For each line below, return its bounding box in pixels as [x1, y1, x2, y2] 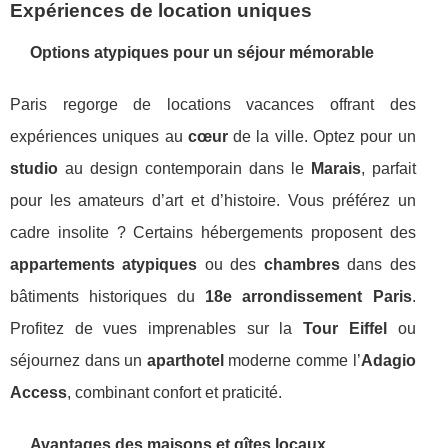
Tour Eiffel [303, 320, 387, 337]
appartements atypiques [10, 256, 198, 273]
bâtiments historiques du [10, 288, 206, 305]
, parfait [360, 160, 416, 177]
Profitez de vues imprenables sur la [10, 320, 304, 337]
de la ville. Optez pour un [227, 128, 416, 145]
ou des [197, 256, 264, 273]
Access [10, 384, 67, 401]
